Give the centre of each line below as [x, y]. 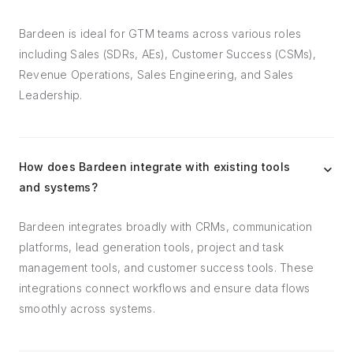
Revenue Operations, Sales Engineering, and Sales [156, 74]
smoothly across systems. [87, 308]
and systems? [58, 187]
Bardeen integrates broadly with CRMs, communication [166, 227]
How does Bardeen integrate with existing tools [155, 167]
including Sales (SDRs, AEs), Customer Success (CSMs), [168, 54]
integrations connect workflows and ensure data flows [165, 288]
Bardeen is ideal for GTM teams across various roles [160, 33]
